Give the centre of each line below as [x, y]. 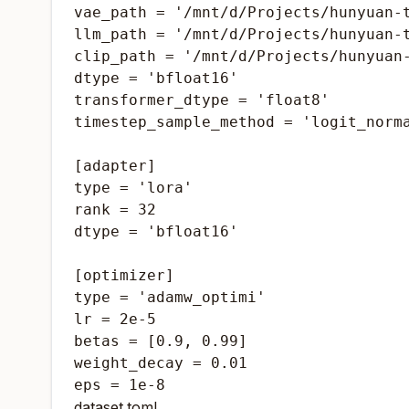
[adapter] [115, 166]
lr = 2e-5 [115, 319]
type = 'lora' [133, 188]
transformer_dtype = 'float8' [202, 100]
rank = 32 [115, 210]
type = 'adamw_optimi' [170, 297]
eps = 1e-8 [120, 385]
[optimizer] [124, 275]
